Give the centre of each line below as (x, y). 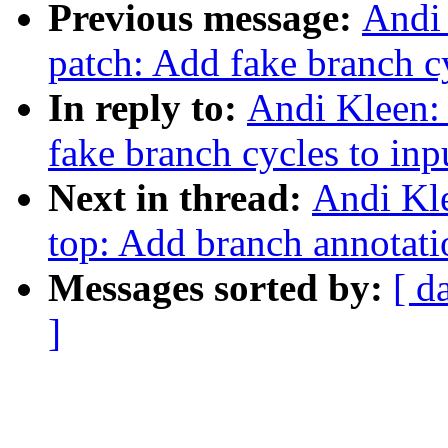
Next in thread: (180, 198)
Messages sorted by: (220, 288)
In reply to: (147, 108)
